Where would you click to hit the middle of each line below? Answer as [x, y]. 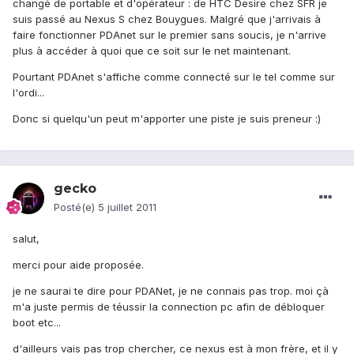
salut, [26, 239]
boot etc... [37, 323]
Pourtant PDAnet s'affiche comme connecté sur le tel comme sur [174, 77]
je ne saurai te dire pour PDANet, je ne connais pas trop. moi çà [171, 291]
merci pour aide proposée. [78, 265]
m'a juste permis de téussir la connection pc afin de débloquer [169, 307]
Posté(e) [76, 207]
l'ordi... [28, 93]
